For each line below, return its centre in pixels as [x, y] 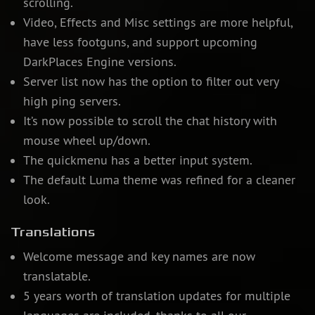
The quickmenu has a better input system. [137, 161]
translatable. [57, 277]
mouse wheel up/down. [86, 141]
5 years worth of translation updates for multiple [156, 296]
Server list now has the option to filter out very [150, 82]
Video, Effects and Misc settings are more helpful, [157, 23]
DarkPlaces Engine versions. [99, 62]
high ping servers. [72, 102]
